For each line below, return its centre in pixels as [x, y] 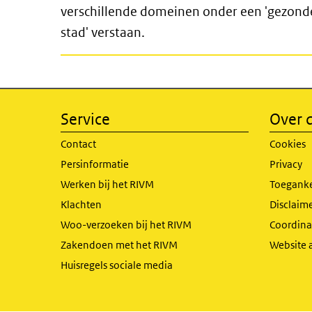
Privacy [286, 164]
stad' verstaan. [103, 32]
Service [85, 119]
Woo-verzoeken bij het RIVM [126, 225]
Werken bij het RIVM [107, 184]
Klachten [81, 204]
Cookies [288, 144]
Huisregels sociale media [117, 265]
